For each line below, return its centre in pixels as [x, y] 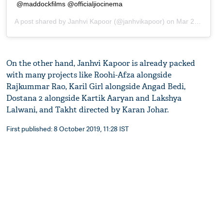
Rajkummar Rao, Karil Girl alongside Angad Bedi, [96, 87]
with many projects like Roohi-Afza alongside [89, 75]
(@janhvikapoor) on [144, 22]
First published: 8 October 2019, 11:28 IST [68, 129]
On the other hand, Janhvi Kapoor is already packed [101, 63]
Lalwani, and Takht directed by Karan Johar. [88, 110]
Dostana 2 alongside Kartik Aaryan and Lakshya [94, 98]
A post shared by [41, 22]
